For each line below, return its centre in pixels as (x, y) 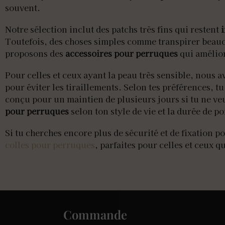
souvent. (23, 7)
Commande (95, 215)
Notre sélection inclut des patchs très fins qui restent (113, 29)
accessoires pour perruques (122, 53)
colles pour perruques (50, 145)
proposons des (35, 53)
